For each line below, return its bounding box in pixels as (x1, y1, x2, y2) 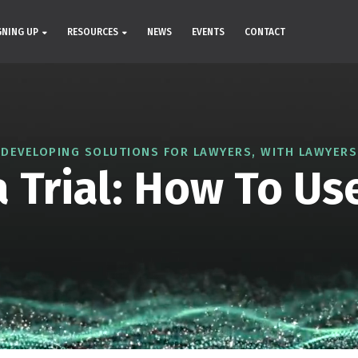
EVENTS (192, 26, 225, 38)
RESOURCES (67, 26, 118, 38)
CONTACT (245, 26, 285, 38)
